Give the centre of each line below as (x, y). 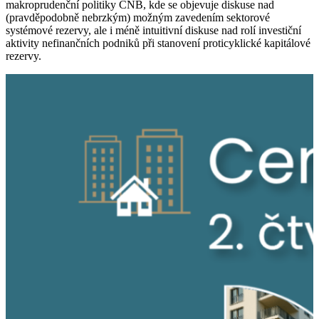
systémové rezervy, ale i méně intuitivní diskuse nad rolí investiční (153, 30)
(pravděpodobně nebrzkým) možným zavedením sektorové (138, 17)
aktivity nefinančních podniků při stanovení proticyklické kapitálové (158, 43)
